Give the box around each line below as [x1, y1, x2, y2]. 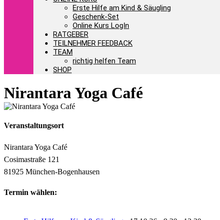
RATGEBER [53, 30, 88, 39]
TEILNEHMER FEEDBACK [53, 39, 133, 48]
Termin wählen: [4, 188, 57, 196]
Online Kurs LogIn [73, 21, 129, 30]
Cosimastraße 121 [4, 155, 59, 164]
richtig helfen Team [73, 56, 136, 65]
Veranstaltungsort [4, 121, 64, 130]
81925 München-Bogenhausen [4, 167, 100, 176]
